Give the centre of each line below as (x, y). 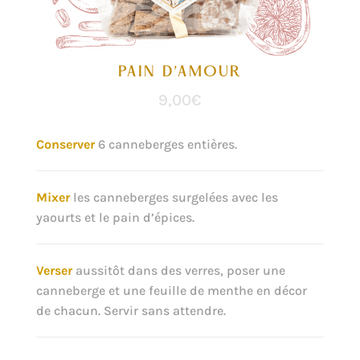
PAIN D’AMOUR (180, 72)
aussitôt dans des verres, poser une (178, 270)
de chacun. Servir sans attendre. (131, 310)
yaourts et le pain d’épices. (115, 217)
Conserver (65, 144)
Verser (54, 270)
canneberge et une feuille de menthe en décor (171, 290)
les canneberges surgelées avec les (174, 197)
